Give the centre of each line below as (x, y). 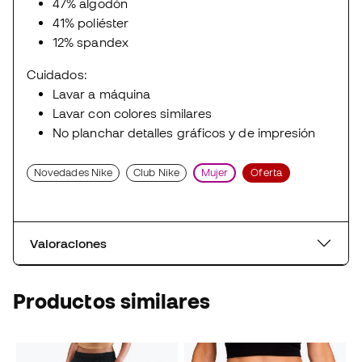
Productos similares (112, 301)
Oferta (266, 173)
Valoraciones (68, 244)
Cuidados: (59, 75)
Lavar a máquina (103, 94)
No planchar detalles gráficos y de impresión (186, 133)
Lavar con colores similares (134, 114)
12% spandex (92, 42)
